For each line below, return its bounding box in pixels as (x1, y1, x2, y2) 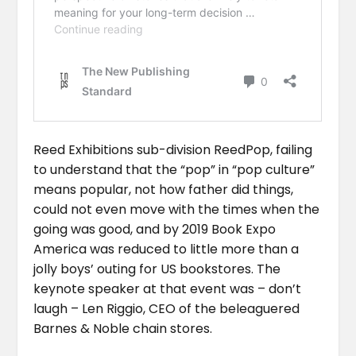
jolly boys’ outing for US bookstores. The (33, 260, 281, 279)
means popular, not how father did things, (33, 180, 294, 199)
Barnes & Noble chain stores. (33, 319, 213, 339)
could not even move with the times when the (33, 200, 320, 219)
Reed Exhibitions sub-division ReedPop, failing (33, 141, 313, 160)
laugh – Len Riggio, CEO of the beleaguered (33, 300, 300, 319)
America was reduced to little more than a (33, 240, 300, 259)
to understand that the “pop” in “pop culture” (33, 161, 315, 180)
